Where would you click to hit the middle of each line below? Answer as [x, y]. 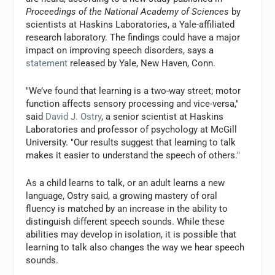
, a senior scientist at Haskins [163, 117]
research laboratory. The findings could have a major [133, 37]
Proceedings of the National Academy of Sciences [128, 12]
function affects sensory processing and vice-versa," [133, 104]
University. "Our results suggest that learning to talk [131, 142]
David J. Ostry [74, 117]
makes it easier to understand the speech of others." [133, 155]
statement [47, 63]
